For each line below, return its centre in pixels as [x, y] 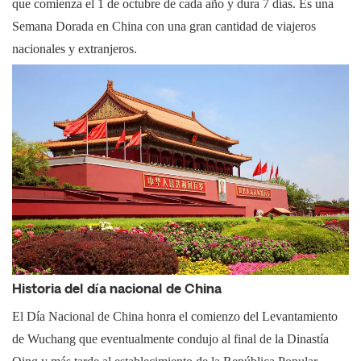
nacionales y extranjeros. [75, 49]
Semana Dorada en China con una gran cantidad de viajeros [164, 26]
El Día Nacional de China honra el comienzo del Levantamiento [175, 317]
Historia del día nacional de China [117, 290]
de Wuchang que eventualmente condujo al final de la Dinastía [170, 339]
